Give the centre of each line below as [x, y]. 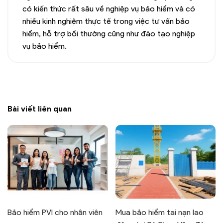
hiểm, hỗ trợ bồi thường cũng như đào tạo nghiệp [109, 33]
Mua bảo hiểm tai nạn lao [159, 212]
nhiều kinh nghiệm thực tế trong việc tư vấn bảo [106, 21]
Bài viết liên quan [40, 109]
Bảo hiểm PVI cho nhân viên [55, 212]
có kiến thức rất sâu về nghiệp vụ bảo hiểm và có [109, 8]
